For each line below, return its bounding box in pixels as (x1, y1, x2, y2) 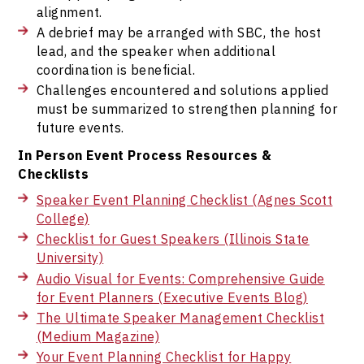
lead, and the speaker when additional (36, 42, 276, 60)
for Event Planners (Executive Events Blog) (36, 288, 308, 305)
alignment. (36, 2, 102, 20)
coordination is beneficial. (36, 61, 196, 79)
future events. (36, 119, 124, 136)
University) (36, 249, 104, 266)
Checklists (18, 165, 89, 183)
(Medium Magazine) (36, 327, 160, 344)
